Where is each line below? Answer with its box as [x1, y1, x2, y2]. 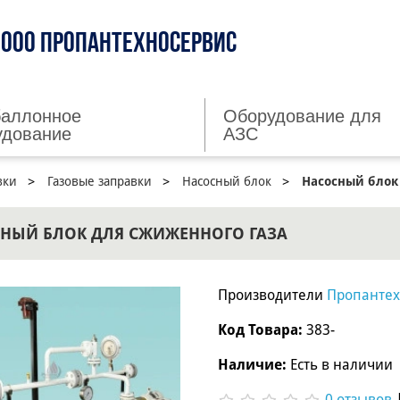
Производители [217, 287, 327, 304]
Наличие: [217, 356, 287, 374]
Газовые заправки [47, 174, 152, 188]
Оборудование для [222, 106, 381, 126]
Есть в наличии [286, 356, 393, 374]
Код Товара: [217, 321, 303, 339]
